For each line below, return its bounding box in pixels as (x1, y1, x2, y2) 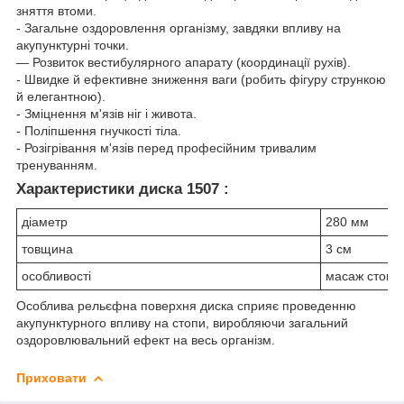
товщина (22, 241, 73, 256)
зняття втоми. (16, 4, 96, 19)
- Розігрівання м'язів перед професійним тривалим (16, 141, 317, 156)
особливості (22, 268, 91, 283)
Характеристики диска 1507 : (16, 180, 229, 198)
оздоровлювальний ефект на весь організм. (16, 332, 275, 347)
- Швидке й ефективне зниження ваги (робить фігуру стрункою (16, 72, 386, 87)
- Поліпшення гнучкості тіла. (16, 124, 181, 139)
